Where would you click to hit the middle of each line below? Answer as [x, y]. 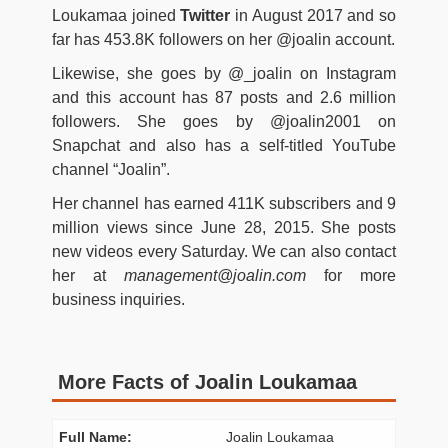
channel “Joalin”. [111, 170]
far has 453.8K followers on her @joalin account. [223, 40]
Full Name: [96, 437]
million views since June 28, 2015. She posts [224, 228]
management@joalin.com [215, 276]
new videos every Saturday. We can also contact [224, 252]
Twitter [205, 16]
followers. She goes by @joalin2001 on [224, 122]
